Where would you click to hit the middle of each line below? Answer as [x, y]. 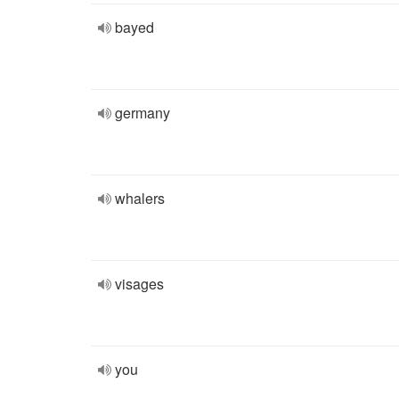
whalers [140, 198]
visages [139, 284]
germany [142, 113]
